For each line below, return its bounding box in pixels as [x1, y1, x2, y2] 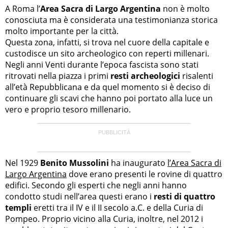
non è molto [161, 3, 210, 14]
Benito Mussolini [40, 157, 109, 168]
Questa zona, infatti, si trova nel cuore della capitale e [5, 36, 209, 48]
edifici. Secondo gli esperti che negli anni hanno [5, 179, 187, 191]
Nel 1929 [5, 157, 40, 168]
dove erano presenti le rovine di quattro [67, 168, 222, 180]
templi [5, 202, 32, 213]
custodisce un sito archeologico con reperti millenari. [5, 47, 209, 59]
